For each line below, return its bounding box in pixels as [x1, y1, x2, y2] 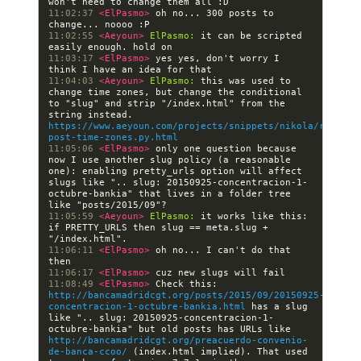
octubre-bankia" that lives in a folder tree [48, 188, 291, 199]
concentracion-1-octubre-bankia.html [48, 301, 246, 312]
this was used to [195, 75, 291, 86]
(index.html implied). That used [127, 346, 308, 357]
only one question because [156, 143, 297, 154]
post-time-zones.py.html [48, 131, 178, 143]
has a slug [246, 301, 308, 312]
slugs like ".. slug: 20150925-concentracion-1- [48, 176, 308, 188]
